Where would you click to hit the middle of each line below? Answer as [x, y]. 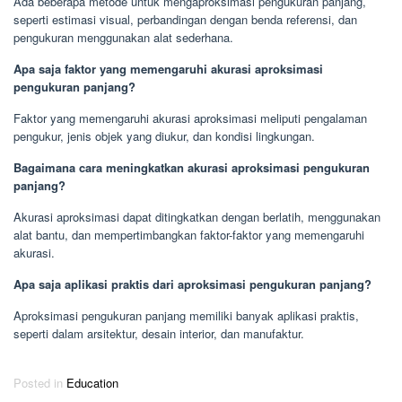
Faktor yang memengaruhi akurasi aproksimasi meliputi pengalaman [190, 118]
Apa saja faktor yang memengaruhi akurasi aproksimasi [168, 68]
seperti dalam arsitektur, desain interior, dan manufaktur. [159, 333]
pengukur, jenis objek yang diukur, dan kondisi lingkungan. [164, 135]
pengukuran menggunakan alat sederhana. [123, 37]
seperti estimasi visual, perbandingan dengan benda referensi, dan [185, 19]
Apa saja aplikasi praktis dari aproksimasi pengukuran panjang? [192, 284]
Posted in [40, 382]
